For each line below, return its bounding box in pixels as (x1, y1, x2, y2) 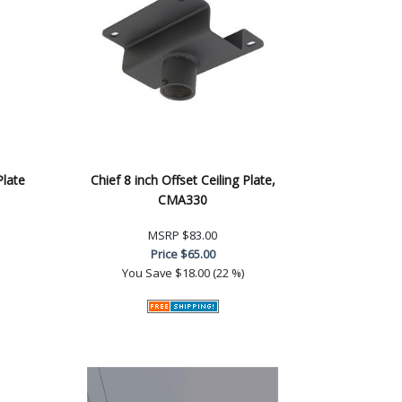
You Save (121, 264, 172, 281)
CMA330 (158, 190, 207, 208)
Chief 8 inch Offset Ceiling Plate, (90, 170, 275, 188)
